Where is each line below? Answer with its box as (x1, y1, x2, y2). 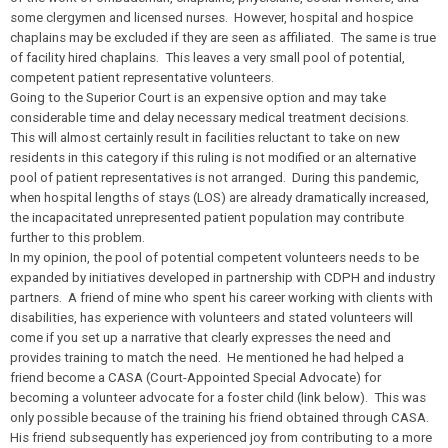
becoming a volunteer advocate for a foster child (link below (10, 390, 360, 405)
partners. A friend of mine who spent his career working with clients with (10, 290, 433, 305)
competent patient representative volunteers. (10, 70, 277, 85)
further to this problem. (10, 230, 145, 245)
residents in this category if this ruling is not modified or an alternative (10, 150, 416, 165)
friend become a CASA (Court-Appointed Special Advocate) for (10, 370, 381, 385)
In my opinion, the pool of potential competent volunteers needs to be (10, 250, 419, 265)
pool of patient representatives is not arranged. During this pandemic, (10, 170, 419, 185)
